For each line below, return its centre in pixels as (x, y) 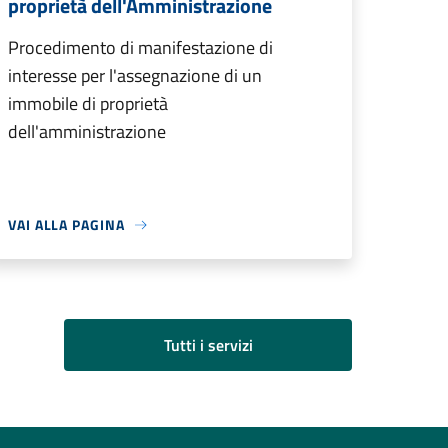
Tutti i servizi (208, 345)
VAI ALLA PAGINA (66, 224)
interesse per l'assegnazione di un (135, 75)
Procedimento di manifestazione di (140, 47)
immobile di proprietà (88, 103)
